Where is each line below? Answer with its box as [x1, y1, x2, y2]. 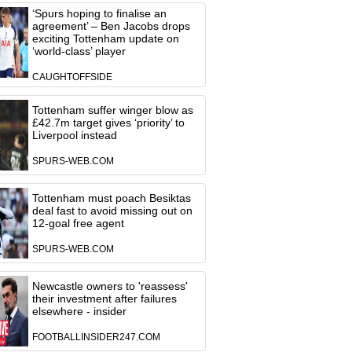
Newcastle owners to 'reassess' [31, 280, 188, 292]
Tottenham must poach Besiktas [31, 192, 191, 204]
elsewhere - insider [31, 305, 126, 317]
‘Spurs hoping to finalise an [31, 7, 167, 20]
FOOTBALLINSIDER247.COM [31, 332, 160, 342]
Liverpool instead [31, 129, 117, 141]
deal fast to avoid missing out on [31, 204, 192, 217]
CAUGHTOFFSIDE [31, 72, 112, 82]
